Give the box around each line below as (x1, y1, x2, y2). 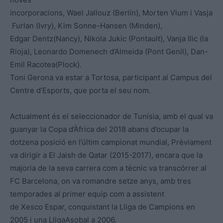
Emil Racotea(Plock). (10, 60, 82, 70)
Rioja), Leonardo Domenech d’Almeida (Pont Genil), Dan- (10, 47, 208, 57)
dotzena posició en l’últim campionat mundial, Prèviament (10, 137, 212, 147)
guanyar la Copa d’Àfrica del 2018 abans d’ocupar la (10, 124, 189, 134)
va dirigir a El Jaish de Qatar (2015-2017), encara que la (10, 150, 203, 160)
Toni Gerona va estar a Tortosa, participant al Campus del (10, 73, 212, 83)
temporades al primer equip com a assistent (10, 189, 164, 199)
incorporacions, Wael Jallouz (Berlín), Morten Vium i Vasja (10, 8, 213, 18)
